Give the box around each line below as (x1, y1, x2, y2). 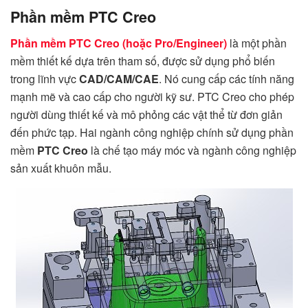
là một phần (227, 35, 287, 52)
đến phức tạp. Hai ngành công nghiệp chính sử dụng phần (10, 124, 294, 141)
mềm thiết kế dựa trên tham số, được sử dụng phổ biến (10, 53, 275, 69)
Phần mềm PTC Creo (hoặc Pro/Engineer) (10, 35, 227, 52)
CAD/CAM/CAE (79, 71, 159, 87)
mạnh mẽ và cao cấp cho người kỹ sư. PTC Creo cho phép (10, 89, 294, 105)
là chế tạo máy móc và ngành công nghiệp (88, 142, 296, 159)
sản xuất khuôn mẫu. (10, 160, 111, 177)
